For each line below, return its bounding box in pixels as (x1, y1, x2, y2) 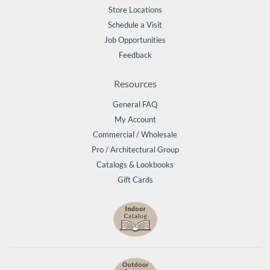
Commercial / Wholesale (93, 130, 177, 140)
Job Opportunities (104, 35, 166, 45)
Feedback (118, 50, 152, 60)
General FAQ (113, 99, 157, 110)
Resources (113, 78, 157, 90)
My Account (114, 115, 156, 125)
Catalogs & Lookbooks (96, 160, 174, 170)
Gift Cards (117, 175, 153, 185)
